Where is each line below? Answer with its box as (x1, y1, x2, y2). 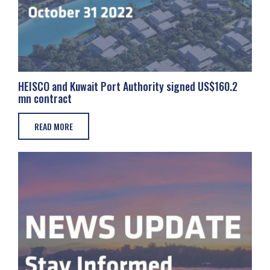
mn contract (18, 90, 72, 106)
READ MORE (34, 120, 73, 133)
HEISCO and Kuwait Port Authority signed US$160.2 (18, 78, 237, 94)
